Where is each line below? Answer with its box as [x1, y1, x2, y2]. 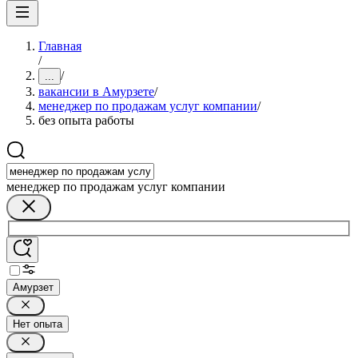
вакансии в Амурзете [38, 85, 154, 98]
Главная [38, 39, 82, 53]
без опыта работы [38, 113, 134, 127]
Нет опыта [13, 317, 62, 330]
